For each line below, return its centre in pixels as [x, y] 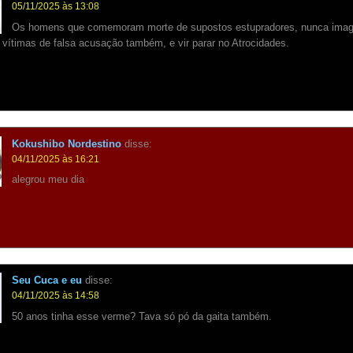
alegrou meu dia [48, 180]
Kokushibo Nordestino [67, 143]
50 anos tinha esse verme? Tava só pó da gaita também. [142, 316]
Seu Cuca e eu [47, 281]
